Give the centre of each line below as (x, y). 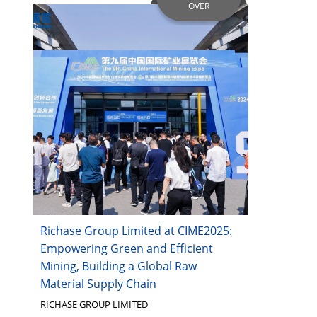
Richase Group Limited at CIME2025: (136, 230)
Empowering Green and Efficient (126, 248)
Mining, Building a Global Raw (118, 266)
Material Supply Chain (98, 283)
